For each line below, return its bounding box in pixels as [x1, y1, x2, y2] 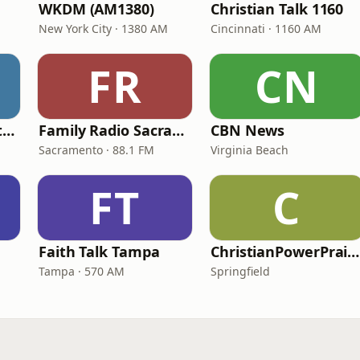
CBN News [211, 121, 285, 140]
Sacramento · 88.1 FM [39, 142, 154, 157]
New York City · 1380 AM [39, 21, 168, 36]
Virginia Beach [211, 142, 288, 157]
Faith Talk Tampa [39, 242, 160, 261]
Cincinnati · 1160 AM [211, 21, 321, 36]
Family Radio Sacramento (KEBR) [172, 121, 185, 140]
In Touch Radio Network [2, 121, 15, 140]
